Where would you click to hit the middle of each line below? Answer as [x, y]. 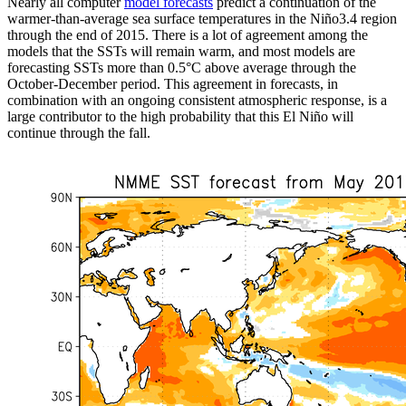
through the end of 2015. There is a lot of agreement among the [188, 34]
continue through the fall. [79, 132]
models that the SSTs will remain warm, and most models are [181, 51]
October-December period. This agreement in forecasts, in [173, 83]
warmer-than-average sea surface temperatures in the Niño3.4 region [202, 18]
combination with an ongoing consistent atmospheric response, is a [197, 100]
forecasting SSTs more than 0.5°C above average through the [182, 67]
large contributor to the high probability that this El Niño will [180, 116]
